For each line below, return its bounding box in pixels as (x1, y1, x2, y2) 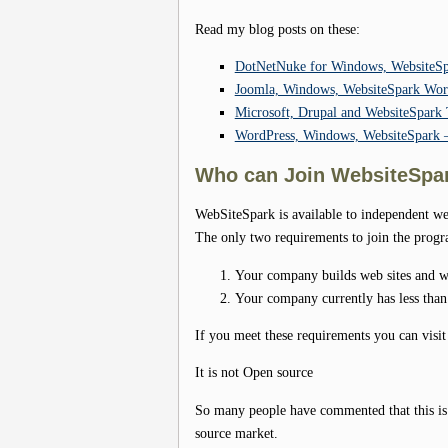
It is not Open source (194, 364, 313, 381)
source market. (194, 424, 278, 441)
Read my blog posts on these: (194, 20, 360, 37)
